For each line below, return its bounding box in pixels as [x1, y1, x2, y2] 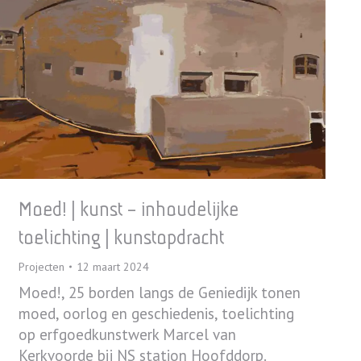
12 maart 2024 [77, 259, 149, 275]
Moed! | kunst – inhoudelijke [19, 197, 239, 222]
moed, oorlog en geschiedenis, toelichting [19, 304, 294, 324]
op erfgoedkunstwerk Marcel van [19, 325, 236, 345]
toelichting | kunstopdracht [19, 226, 224, 250]
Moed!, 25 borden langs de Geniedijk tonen [19, 283, 301, 303]
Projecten [19, 259, 64, 275]
